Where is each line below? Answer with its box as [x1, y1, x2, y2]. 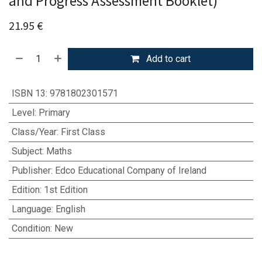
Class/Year [11, 126, 57, 137]
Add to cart [144, 53, 191, 64]
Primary [38, 106, 70, 118]
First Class [60, 126, 105, 137]
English [55, 203, 85, 215]
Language [11, 203, 51, 215]
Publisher [11, 164, 51, 176]
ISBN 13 [11, 87, 46, 99]
